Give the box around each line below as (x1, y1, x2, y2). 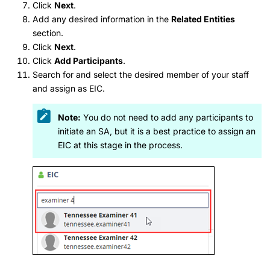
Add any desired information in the (33, 14, 171, 25)
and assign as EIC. (33, 83, 105, 94)
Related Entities (171, 14, 235, 25)
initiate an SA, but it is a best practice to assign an (58, 125, 256, 136)
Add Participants (54, 55, 123, 66)
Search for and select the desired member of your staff (33, 69, 249, 80)
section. (33, 28, 63, 39)
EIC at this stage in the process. (58, 139, 183, 150)
